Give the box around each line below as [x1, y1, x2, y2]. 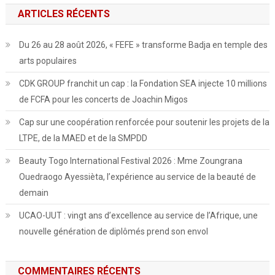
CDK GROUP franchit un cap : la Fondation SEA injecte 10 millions [18, 78, 267, 88]
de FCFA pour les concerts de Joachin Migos [18, 94, 188, 104]
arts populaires [18, 55, 77, 66]
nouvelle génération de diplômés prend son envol [18, 226, 208, 236]
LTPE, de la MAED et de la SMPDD [18, 133, 147, 143]
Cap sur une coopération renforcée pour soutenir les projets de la [18, 117, 269, 127]
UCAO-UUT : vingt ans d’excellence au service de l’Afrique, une [18, 210, 258, 220]
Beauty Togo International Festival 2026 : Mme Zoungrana [18, 155, 242, 166]
